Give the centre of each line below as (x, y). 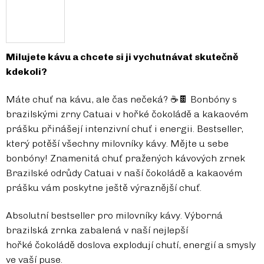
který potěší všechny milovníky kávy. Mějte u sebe (117, 144)
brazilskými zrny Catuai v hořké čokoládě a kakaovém (127, 114)
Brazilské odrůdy (45, 173)
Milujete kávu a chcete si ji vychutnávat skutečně (122, 57)
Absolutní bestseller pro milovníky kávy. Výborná (114, 216)
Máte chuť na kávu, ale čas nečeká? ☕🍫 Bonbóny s (121, 100)
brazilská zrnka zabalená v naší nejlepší (97, 230)
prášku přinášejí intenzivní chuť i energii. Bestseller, (125, 129)
